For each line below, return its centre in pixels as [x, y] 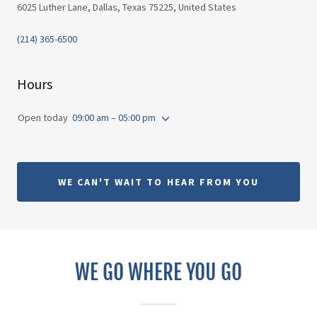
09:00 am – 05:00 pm [114, 117]
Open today [43, 117]
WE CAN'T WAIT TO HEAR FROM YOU [158, 181]
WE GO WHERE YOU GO [158, 272]
